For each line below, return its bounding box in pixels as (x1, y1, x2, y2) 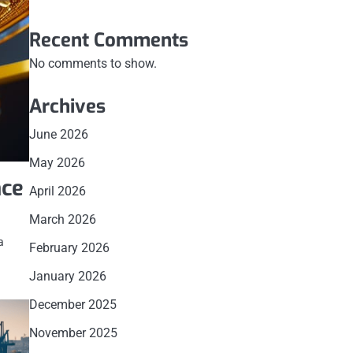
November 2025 (28, 325, 117, 340)
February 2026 (28, 240, 110, 255)
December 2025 (28, 297, 117, 312)
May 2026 (28, 155, 85, 170)
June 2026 (28, 127, 88, 142)
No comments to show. (28, 56, 157, 71)
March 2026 (28, 212, 96, 227)
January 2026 (28, 269, 106, 284)
